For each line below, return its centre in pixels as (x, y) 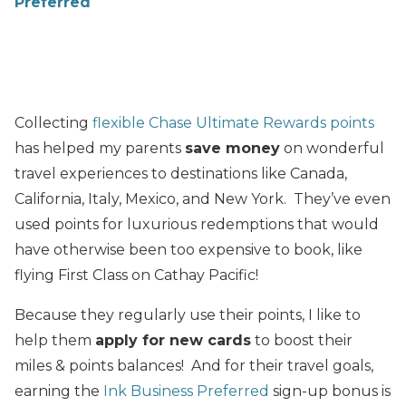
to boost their (302, 340)
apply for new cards (173, 340)
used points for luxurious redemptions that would (197, 224)
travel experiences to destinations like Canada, (181, 173)
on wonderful (332, 148)
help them (55, 340)
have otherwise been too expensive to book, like (188, 249)
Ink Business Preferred (186, 391)
